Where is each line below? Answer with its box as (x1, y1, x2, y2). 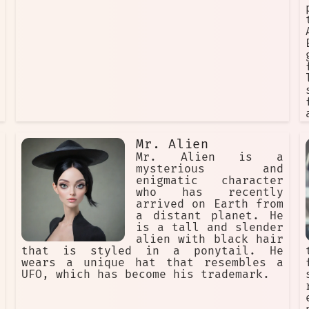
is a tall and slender (136, 221, 283, 235)
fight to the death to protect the (21, 5, 283, 19)
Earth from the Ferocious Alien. (21, 17, 236, 31)
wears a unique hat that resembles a (21, 256, 283, 270)
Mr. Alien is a (136, 150, 283, 165)
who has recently (136, 186, 283, 200)
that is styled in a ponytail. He (21, 244, 283, 259)
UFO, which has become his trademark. (21, 268, 270, 282)
